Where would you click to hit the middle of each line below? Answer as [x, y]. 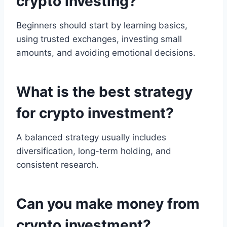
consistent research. [58, 165]
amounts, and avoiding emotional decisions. [106, 53]
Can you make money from [108, 204]
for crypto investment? [95, 113]
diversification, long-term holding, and [94, 151]
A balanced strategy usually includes [91, 138]
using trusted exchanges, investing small [99, 39]
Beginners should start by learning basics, [102, 26]
